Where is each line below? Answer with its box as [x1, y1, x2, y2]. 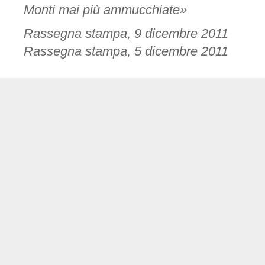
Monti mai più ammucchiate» [24, 3, 187, 17]
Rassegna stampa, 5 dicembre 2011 [24, 44, 228, 59]
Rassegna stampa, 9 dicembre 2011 [24, 27, 228, 41]
